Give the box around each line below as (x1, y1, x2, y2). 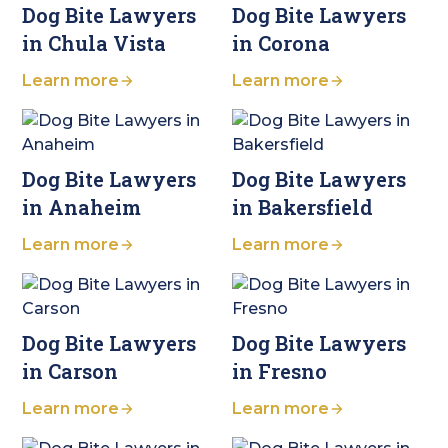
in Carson (22, 358, 119, 385)
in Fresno (231, 358, 327, 385)
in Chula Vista (22, 30, 167, 57)
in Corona (231, 30, 330, 57)
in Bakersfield (231, 194, 373, 221)
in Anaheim (22, 194, 142, 221)
